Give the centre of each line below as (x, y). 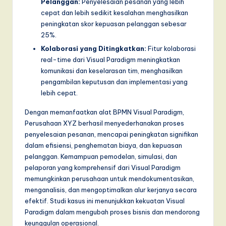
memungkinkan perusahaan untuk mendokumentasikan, (109, 179)
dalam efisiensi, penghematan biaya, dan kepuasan (103, 145)
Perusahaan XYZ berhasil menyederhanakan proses (104, 123)
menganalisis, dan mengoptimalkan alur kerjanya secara (111, 190)
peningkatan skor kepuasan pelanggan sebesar (114, 23)
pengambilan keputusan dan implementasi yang (114, 82)
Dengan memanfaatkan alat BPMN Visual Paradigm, (104, 112)
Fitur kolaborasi (171, 48)
